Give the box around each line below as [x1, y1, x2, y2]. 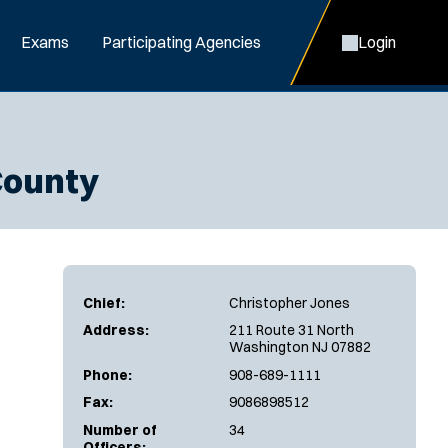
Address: [83, 321, 149, 339]
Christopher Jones [229, 293, 350, 312]
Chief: [83, 293, 125, 312]
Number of [83, 420, 157, 439]
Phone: [83, 365, 132, 384]
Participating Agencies [102, 32, 261, 52]
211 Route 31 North [229, 321, 354, 339]
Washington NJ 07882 [229, 338, 371, 356]
